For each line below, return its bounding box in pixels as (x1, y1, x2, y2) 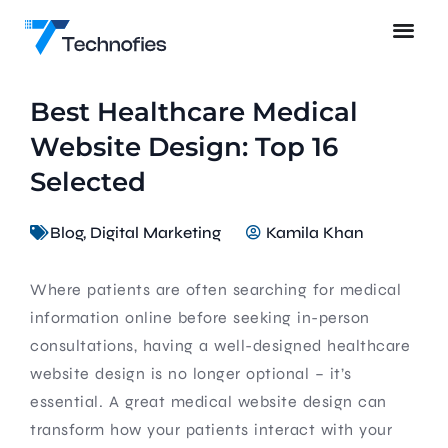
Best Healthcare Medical (30, 95, 358, 128)
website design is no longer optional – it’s (30, 363, 352, 383)
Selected (30, 165, 146, 198)
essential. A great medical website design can (30, 391, 387, 411)
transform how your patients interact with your (30, 419, 392, 439)
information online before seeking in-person (30, 307, 370, 327)
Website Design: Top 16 (30, 130, 338, 163)
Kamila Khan (266, 222, 364, 242)
